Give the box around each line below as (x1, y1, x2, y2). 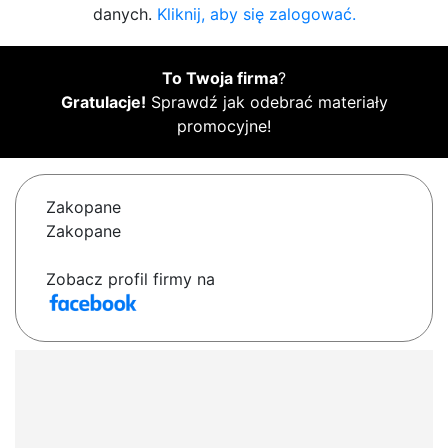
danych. (92, 4, 157, 25)
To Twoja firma (162, 68, 278, 89)
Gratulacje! (60, 92, 146, 113)
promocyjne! (177, 116, 271, 137)
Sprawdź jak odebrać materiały (145, 92, 388, 113)
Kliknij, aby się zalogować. (156, 4, 356, 25)
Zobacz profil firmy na (46, 269, 215, 290)
